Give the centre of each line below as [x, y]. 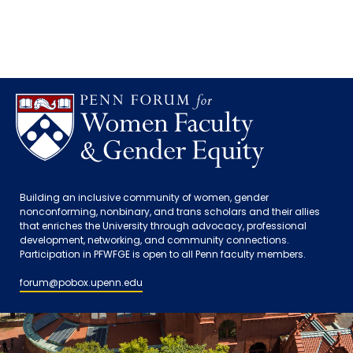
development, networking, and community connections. [154, 241]
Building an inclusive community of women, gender [144, 199]
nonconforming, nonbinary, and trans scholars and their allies [170, 213]
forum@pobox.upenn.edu [81, 284]
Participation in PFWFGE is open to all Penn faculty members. [163, 255]
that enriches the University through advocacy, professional [163, 227]
